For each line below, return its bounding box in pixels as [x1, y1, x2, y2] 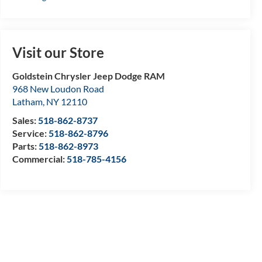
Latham [12, 96, 43, 108]
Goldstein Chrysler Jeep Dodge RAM [12, 70, 165, 82]
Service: [12, 127, 49, 139]
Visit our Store [12, 44, 104, 61]
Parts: [12, 140, 39, 152]
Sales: [12, 115, 38, 126]
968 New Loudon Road [12, 83, 104, 95]
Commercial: [12, 153, 67, 165]
